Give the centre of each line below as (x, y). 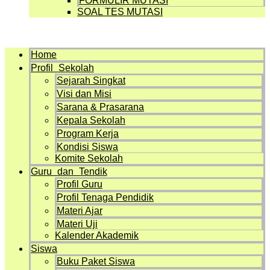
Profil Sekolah (62, 68)
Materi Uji (77, 224)
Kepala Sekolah (91, 120)
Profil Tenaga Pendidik (105, 197)
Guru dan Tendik (69, 171)
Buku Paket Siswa (96, 261)
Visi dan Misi (84, 94)
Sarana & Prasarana (100, 107)
